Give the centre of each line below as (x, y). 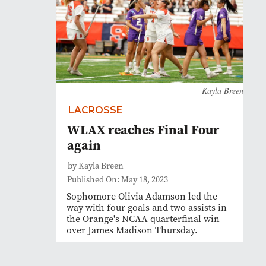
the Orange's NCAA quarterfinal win (143, 219)
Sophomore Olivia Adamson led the (142, 196)
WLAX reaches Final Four (143, 129)
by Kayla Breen (96, 166)
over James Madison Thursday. (132, 230)
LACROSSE (95, 110)
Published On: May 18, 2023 (118, 180)
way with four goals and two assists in (147, 208)
